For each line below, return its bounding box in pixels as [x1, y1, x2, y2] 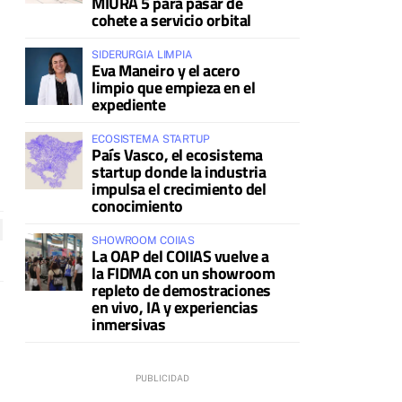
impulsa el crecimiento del [92, 177, 267, 201]
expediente [92, 92, 166, 117]
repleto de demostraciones [92, 278, 271, 302]
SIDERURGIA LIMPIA [92, 48, 193, 61]
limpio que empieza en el [92, 75, 256, 100]
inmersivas [92, 312, 166, 336]
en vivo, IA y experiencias [92, 295, 258, 319]
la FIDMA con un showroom [92, 261, 275, 285]
